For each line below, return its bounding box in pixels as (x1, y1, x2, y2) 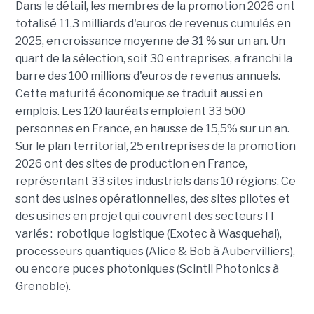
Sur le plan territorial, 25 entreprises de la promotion (15, 139, 296, 153)
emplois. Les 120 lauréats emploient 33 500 (15, 104, 245, 118)
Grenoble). (15, 280, 73, 294)
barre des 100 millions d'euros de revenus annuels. (15, 69, 280, 83)
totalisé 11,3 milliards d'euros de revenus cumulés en (15, 17, 291, 31)
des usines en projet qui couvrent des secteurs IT (15, 210, 276, 224)
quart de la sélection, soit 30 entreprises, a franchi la (15, 52, 292, 66)
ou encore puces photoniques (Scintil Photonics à (15, 262, 279, 276)
